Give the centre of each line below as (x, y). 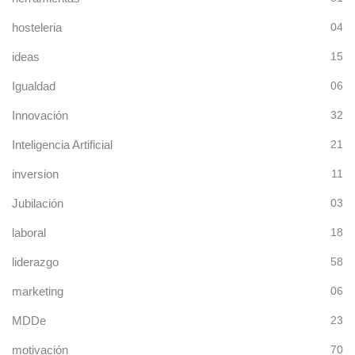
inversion (35, 174)
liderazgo (35, 261)
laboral (29, 232)
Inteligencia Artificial (62, 144)
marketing (38, 291)
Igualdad (34, 86)
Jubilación (38, 203)
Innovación (40, 115)
